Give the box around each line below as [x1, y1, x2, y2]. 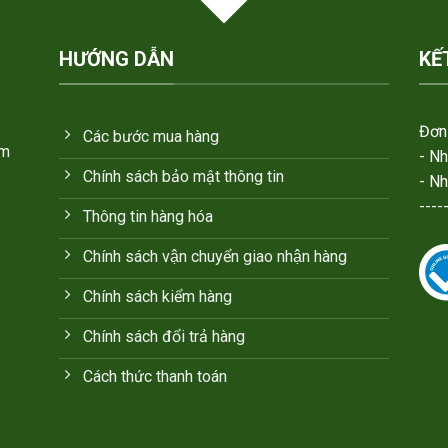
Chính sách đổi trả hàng [83, 326, 245, 346]
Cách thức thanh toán [83, 366, 227, 386]
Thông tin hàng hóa [83, 206, 213, 226]
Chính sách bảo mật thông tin [83, 166, 284, 186]
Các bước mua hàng [83, 126, 219, 146]
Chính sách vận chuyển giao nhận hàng [83, 246, 347, 266]
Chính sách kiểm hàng [83, 286, 232, 306]
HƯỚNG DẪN [59, 47, 174, 72]
